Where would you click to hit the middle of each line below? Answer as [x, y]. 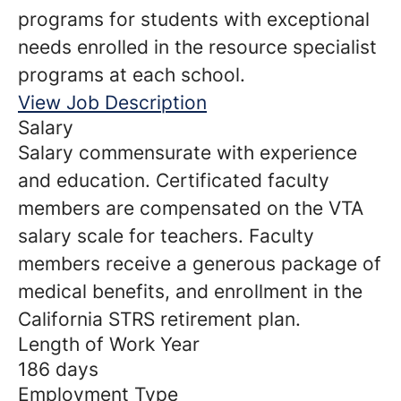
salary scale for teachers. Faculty [166, 236]
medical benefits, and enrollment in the [190, 291]
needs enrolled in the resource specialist [197, 47]
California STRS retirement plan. [159, 319]
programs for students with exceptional [194, 19]
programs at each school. [132, 75]
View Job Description [112, 102]
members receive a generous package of [200, 264]
